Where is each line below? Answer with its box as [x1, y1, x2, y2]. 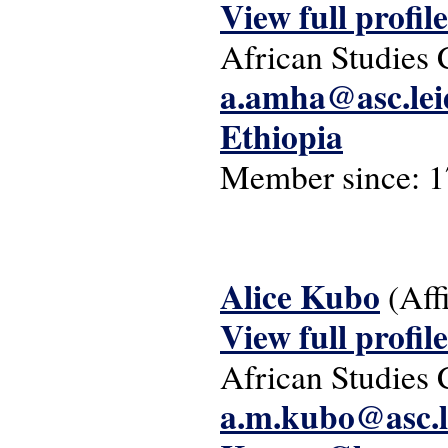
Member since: [220, 154, 428, 198]
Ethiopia [220, 112, 343, 160]
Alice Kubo [220, 272, 380, 320]
